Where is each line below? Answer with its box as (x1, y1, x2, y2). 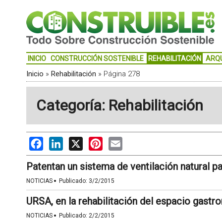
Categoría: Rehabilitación (36, 97, 203, 114)
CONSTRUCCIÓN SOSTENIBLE (50, 55, 144, 62)
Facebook (43, 137, 77, 146)
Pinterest (102, 137, 135, 146)
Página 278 (103, 69, 140, 78)
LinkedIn (62, 137, 93, 146)
